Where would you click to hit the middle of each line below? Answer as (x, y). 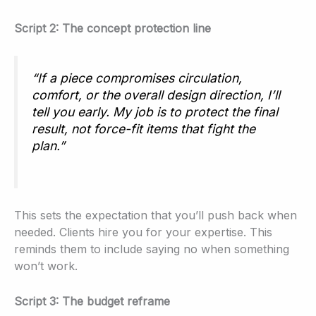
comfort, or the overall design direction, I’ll (156, 95)
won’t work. (46, 266)
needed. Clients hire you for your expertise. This (143, 232)
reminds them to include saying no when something (152, 249)
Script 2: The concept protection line (113, 29)
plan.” (48, 145)
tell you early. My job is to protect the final (155, 111)
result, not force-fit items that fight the (144, 128)
